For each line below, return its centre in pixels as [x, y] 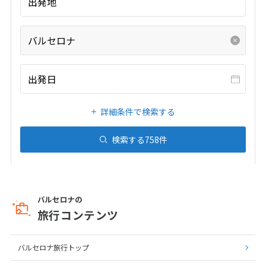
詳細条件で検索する [137, 112]
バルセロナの [60, 200]
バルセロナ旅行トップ [53, 248]
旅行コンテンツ [78, 215]
